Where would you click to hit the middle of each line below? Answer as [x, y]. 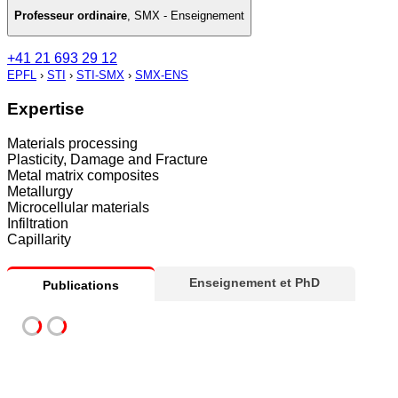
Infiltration [38, 223]
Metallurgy [40, 191]
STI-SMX [100, 76]
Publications [81, 285]
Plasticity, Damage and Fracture [107, 159]
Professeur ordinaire [71, 15]
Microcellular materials [78, 207]
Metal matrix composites [83, 175]
